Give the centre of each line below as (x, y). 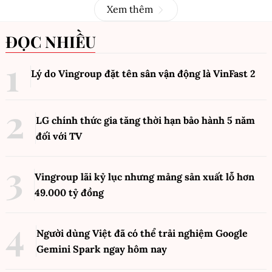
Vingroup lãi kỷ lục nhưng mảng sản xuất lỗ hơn (144, 177)
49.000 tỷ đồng (69, 193)
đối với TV (59, 136)
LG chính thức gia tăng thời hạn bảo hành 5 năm (145, 121)
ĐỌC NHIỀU (57, 42)
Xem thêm (130, 9)
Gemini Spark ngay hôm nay (102, 249)
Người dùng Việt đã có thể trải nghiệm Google (142, 233)
